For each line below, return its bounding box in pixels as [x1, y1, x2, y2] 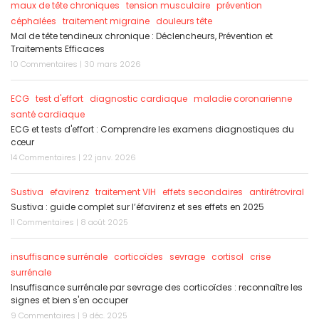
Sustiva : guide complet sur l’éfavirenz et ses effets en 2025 [11, 201, 264, 214]
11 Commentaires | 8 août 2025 [11, 216, 128, 229]
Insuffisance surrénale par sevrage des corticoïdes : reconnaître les [11, 281, 303, 294]
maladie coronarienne [194, 93, 292, 105]
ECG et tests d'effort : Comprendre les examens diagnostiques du [11, 123, 294, 136]
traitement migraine [63, 15, 150, 28]
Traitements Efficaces [11, 43, 105, 56]
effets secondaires [162, 186, 243, 199]
